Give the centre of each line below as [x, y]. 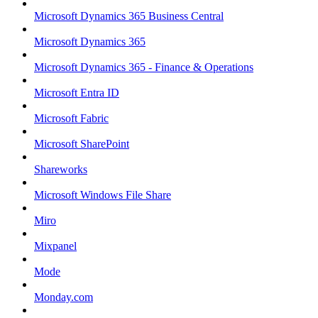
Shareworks [61, 170]
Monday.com [64, 297]
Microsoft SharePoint [82, 144]
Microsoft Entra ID [77, 93]
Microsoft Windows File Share [103, 195]
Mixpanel [55, 246]
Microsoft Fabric [71, 119]
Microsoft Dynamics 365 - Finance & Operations [144, 67]
